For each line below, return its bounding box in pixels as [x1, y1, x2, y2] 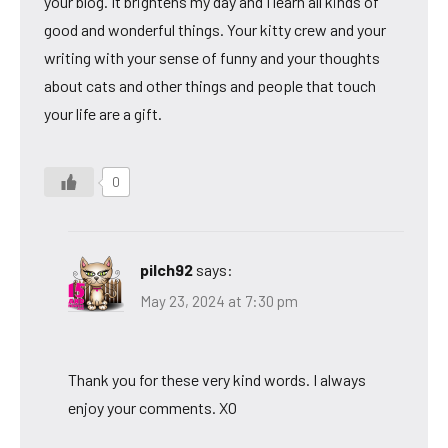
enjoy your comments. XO [68, 398, 237, 418]
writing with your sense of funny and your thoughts [44, 47, 380, 67]
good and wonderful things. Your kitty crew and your [44, 19, 386, 39]
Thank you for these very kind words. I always [68, 370, 366, 390]
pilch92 [140, 259, 193, 279]
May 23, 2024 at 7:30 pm [140, 292, 298, 311]
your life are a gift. [44, 103, 162, 123]
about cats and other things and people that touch [44, 75, 376, 95]
